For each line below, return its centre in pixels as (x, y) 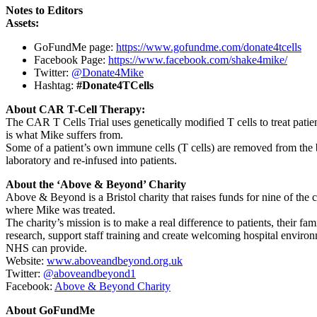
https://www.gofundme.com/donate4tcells (209, 47)
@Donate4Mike (108, 72)
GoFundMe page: (75, 47)
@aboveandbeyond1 (90, 273)
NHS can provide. (46, 248)
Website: (26, 260)
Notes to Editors (44, 10)
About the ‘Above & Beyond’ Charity (96, 184)
